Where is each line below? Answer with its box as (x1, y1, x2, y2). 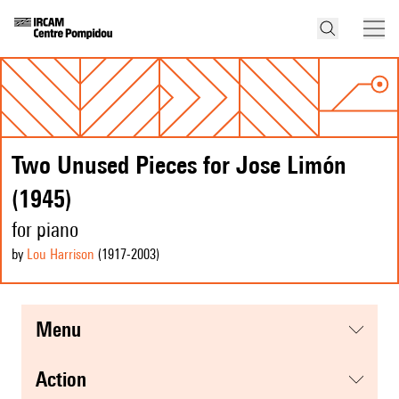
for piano (12, 217, 78, 242)
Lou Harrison (27, 246, 94, 264)
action (47, 367, 86, 392)
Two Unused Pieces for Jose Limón (12, 150, 346, 180)
